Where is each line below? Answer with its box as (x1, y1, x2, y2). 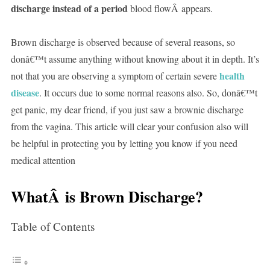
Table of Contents (10, 219, 95, 234)
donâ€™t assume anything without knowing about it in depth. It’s (10, 52, 259, 66)
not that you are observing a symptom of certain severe (10, 69, 219, 83)
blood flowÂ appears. (130, 2, 213, 15)
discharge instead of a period (10, 1, 130, 16)
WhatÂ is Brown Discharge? (10, 185, 203, 209)
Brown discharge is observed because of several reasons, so (10, 36, 235, 49)
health (219, 69, 245, 83)
